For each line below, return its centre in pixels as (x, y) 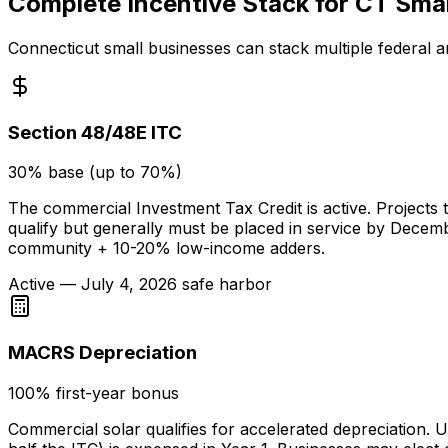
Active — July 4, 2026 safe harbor (140, 284)
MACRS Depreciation (102, 353)
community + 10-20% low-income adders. (166, 248)
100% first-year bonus (93, 392)
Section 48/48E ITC (95, 132)
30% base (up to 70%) (95, 172)
